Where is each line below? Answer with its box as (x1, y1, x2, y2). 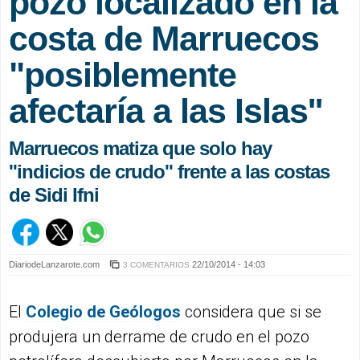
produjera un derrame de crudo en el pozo (9, 326, 309, 346)
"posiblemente (9, 55, 236, 94)
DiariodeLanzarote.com (9, 259, 102, 269)
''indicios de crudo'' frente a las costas (9, 160, 329, 182)
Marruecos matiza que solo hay (9, 137, 272, 159)
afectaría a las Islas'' (9, 91, 322, 130)
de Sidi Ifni (9, 183, 99, 206)
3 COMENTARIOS (123, 260, 190, 269)
